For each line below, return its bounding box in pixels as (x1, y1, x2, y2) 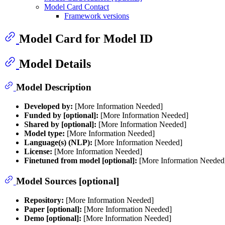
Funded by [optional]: (24, 111, 98, 120)
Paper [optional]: (24, 205, 82, 214)
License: (24, 147, 52, 156)
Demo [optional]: (24, 214, 81, 223)
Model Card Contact (44, 2, 109, 11)
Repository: (24, 196, 64, 205)
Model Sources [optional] (16, 175, 119, 186)
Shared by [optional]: (24, 120, 96, 129)
